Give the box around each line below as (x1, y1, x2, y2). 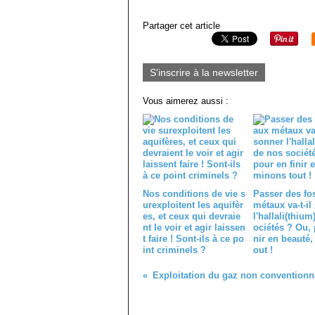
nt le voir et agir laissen (143, 222, 245, 233)
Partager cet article (143, 20, 220, 31)
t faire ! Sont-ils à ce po (143, 233, 244, 244)
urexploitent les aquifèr (143, 200, 243, 210)
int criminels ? (143, 245, 206, 255)
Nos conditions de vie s (143, 188, 245, 199)
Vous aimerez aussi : (143, 96, 229, 106)
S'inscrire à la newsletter (150, 67, 258, 78)
